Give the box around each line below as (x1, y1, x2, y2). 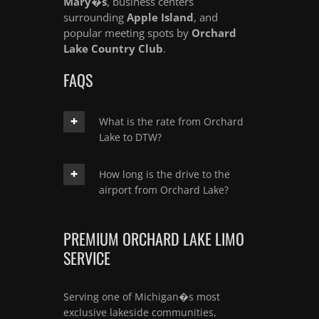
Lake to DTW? (99, 130, 162, 144)
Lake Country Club (63, 41, 163, 56)
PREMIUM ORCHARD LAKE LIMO (63, 226, 244, 250)
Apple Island (127, 9, 194, 24)
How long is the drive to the (99, 167, 230, 181)
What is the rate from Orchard (99, 114, 244, 128)
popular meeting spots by (63, 25, 192, 40)
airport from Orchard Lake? (99, 182, 229, 197)
